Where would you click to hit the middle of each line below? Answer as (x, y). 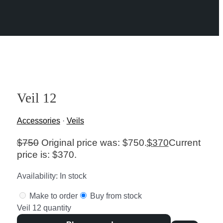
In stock (73, 176)
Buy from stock (115, 196)
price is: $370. (47, 154)
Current (184, 142)
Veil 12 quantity (44, 208)
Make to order (52, 196)
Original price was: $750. (94, 142)
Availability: (37, 176)
